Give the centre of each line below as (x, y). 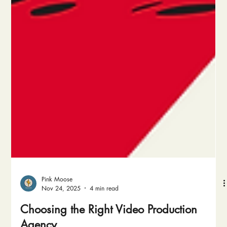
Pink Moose (57, 193)
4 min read (104, 202)
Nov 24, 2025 (61, 202)
